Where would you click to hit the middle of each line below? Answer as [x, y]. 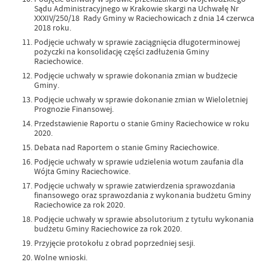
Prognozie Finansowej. [74, 109]
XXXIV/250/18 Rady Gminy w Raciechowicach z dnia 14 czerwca [144, 18]
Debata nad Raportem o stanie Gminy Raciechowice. [127, 147]
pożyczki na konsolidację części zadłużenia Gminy [122, 51]
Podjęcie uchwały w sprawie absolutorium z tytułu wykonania [144, 219]
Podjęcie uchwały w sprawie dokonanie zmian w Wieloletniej [141, 99]
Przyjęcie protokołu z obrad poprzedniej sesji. [115, 243]
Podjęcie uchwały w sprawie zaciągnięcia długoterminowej [137, 42]
